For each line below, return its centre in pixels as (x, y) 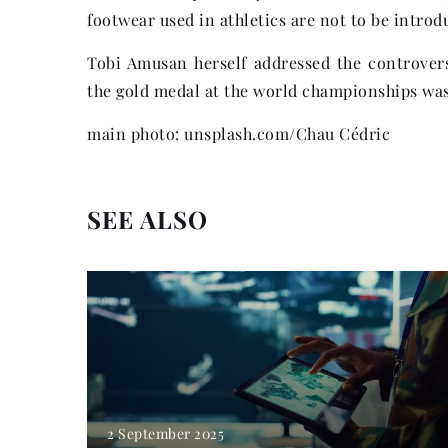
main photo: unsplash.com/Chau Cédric (238, 133)
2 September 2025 (165, 434)
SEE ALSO (147, 218)
